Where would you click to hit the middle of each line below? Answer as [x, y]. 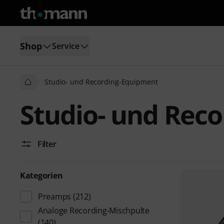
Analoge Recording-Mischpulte [94, 210]
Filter [47, 144]
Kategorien [41, 175]
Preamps [55, 196]
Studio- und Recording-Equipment [101, 82]
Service [66, 46]
